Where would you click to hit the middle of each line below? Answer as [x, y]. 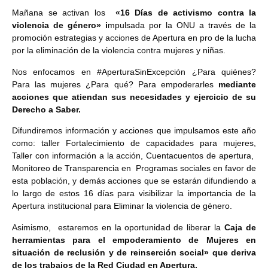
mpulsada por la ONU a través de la [182, 25]
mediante [237, 84]
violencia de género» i [60, 25]
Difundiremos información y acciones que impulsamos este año [134, 131]
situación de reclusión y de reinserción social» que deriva [134, 252]
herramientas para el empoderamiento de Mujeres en [134, 240]
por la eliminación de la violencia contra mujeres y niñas [118, 51]
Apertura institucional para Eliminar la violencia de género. [122, 206]
